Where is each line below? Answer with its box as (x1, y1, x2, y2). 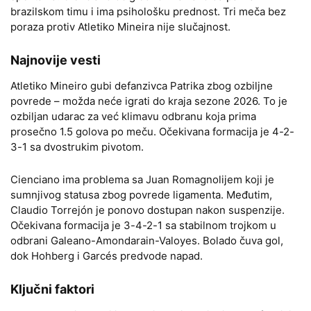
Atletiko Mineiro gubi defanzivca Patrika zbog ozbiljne (10, 79, 273, 92)
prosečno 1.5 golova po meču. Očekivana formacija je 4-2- (10, 125, 294, 138)
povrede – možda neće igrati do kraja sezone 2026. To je (10, 94, 287, 108)
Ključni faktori (10, 282, 94, 296)
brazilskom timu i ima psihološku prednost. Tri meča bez (10, 5, 286, 18)
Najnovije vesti (10, 53, 101, 67)
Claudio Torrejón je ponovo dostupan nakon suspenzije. (10, 203, 285, 217)
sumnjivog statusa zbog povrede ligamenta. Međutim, (10, 188, 272, 201)
